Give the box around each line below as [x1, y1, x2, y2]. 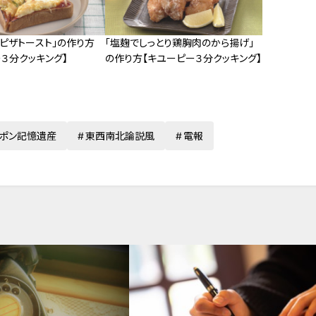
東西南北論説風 [85, 130, 154, 142]
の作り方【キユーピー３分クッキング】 [105, 52, 262, 65]
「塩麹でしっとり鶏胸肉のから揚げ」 [105, 37, 255, 49]
